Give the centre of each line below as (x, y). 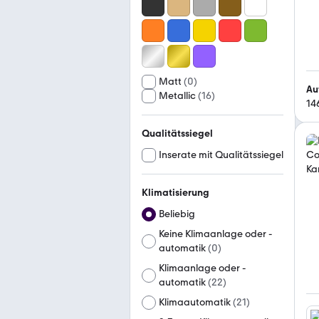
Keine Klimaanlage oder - (215, 234)
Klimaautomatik (195, 302)
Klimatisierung (176, 193)
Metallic (177, 96)
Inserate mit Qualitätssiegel (221, 155)
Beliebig (177, 214)
